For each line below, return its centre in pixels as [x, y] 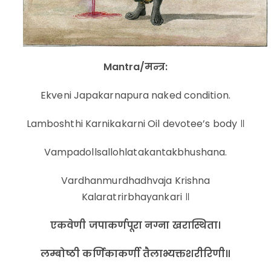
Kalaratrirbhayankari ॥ [135, 197]
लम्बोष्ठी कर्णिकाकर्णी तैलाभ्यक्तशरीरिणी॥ [135, 254]
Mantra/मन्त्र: [135, 67]
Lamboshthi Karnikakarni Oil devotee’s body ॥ [135, 124]
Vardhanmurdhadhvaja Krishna [135, 181]
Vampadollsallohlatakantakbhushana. [135, 152]
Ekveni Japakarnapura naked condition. [135, 96]
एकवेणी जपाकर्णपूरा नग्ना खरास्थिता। [135, 226]
